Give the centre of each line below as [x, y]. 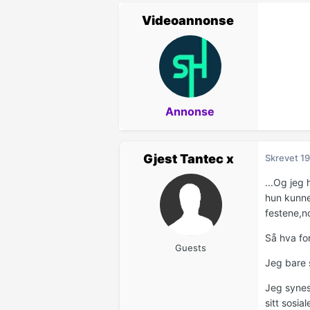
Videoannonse [188, 21]
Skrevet [283, 158]
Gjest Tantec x [189, 159]
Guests [191, 248]
